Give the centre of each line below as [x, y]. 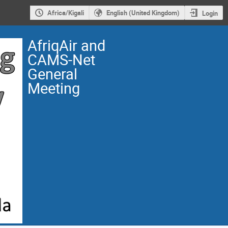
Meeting [54, 88]
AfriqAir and [66, 45]
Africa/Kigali [65, 13]
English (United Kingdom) [143, 13]
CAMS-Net [61, 60]
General [52, 74]
